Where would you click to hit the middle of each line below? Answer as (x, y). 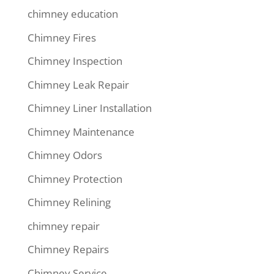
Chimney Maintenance (81, 131)
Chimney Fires (61, 37)
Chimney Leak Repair (78, 84)
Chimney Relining (69, 202)
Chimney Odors (65, 155)
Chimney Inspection (75, 61)
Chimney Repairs (68, 250)
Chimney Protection (75, 179)
